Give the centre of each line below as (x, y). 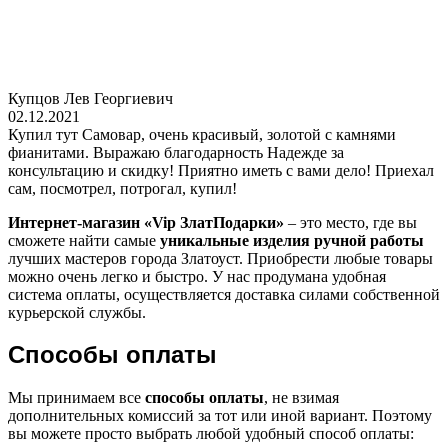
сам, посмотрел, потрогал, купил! (122, 188)
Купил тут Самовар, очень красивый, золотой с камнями (202, 134)
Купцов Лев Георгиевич (90, 98)
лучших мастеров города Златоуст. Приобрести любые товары (220, 258)
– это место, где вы (350, 222)
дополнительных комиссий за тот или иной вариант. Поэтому (220, 416)
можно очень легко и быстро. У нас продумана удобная (197, 276)
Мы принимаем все (76, 398)
